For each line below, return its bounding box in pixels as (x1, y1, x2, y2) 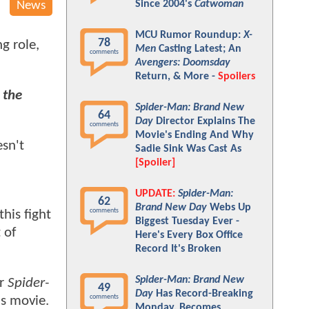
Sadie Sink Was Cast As (135, 143, 241, 154)
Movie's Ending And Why (135, 130, 254, 141)
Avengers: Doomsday (135, 57, 230, 68)
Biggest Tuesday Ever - (135, 216, 239, 227)
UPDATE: (135, 188, 175, 199)
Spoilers (218, 71, 255, 82)
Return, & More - (135, 71, 218, 82)
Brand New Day (135, 202, 207, 213)
